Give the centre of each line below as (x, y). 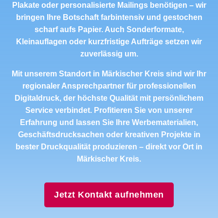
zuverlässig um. (109, 54)
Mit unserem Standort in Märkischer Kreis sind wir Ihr (109, 74)
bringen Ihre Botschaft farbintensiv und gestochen (109, 17)
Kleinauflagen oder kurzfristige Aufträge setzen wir (109, 42)
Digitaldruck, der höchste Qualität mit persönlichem (109, 98)
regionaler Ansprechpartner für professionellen (109, 86)
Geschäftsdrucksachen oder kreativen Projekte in (109, 135)
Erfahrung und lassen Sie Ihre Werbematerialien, (109, 122)
